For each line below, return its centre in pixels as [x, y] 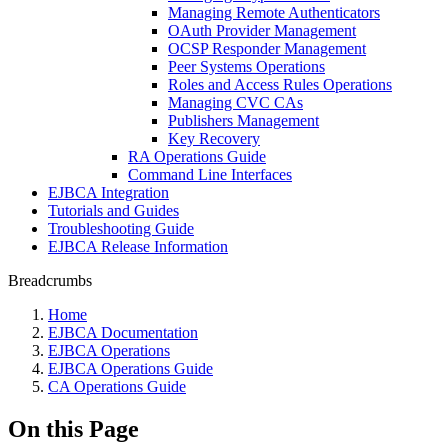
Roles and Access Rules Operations [280, 84]
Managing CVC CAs [235, 102]
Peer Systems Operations [246, 66]
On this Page [73, 428]
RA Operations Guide [197, 156]
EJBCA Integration [108, 192]
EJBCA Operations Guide [130, 368]
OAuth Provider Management [262, 30]
